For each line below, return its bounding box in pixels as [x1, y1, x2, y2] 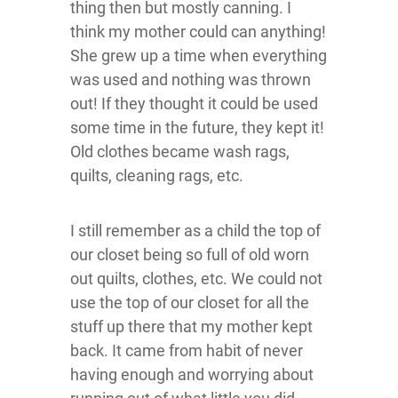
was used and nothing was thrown [70, 69, 311, 89]
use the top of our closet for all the [70, 292, 309, 312]
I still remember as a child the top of [70, 220, 321, 240]
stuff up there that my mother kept [70, 316, 313, 336]
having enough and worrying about [70, 364, 314, 384]
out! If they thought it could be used [70, 93, 318, 113]
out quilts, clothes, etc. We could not [70, 268, 322, 288]
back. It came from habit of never [70, 340, 303, 360]
